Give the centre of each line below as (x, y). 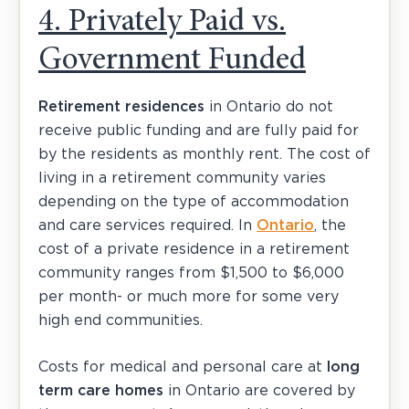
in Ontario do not (269, 106)
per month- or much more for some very (189, 296)
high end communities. (121, 320)
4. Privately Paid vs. (162, 23)
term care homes (101, 390)
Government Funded (172, 61)
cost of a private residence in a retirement (194, 249)
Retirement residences (121, 106)
